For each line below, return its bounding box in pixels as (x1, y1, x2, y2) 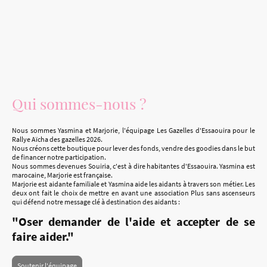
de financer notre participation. (12, 153, 106, 162)
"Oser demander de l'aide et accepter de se (12, 213, 255, 229)
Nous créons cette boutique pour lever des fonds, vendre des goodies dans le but (12, 144, 255, 153)
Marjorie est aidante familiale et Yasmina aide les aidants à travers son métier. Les (12, 179, 255, 189)
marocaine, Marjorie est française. (12, 170, 113, 180)
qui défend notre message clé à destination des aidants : (12, 197, 181, 207)
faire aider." (12, 228, 76, 244)
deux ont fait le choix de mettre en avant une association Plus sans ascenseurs (12, 188, 255, 198)
